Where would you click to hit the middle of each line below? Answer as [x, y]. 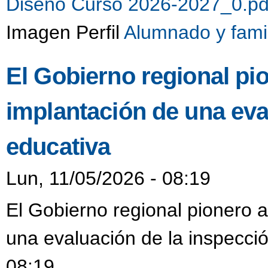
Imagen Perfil [65, 33]
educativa [58, 146]
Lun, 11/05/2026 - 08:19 [108, 178]
